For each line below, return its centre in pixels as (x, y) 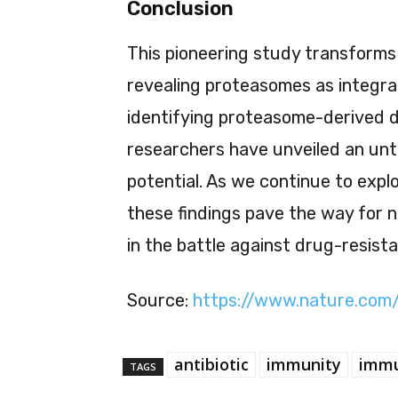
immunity (304, 364)
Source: (160, 300)
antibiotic (211, 364)
